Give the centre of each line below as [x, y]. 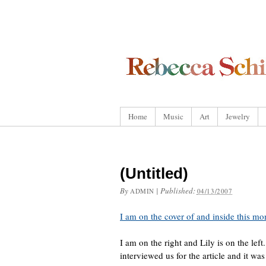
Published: [178, 191]
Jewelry [238, 116]
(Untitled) [154, 173]
